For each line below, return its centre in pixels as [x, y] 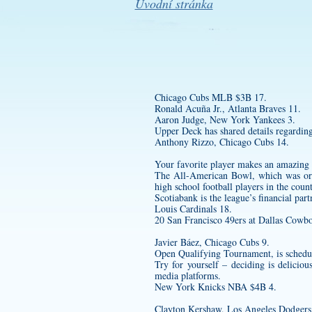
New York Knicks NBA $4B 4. [216, 287]
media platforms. [188, 275]
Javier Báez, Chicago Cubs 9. [212, 242]
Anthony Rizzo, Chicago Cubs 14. [222, 142]
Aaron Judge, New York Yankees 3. [225, 119]
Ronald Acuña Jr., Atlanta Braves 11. [228, 108]
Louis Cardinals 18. [193, 209]
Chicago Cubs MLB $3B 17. [211, 97]
